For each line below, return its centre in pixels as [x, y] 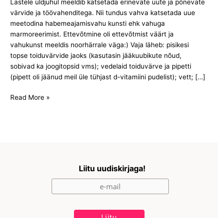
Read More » [30, 98]
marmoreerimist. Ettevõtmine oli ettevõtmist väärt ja [92, 34]
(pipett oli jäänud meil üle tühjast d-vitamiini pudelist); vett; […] [108, 77]
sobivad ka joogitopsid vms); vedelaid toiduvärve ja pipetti [101, 66]
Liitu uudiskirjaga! [112, 168]
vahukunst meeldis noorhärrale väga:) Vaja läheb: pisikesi [100, 45]
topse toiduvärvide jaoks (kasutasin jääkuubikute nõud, [96, 55]
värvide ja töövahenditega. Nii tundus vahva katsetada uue [103, 12]
